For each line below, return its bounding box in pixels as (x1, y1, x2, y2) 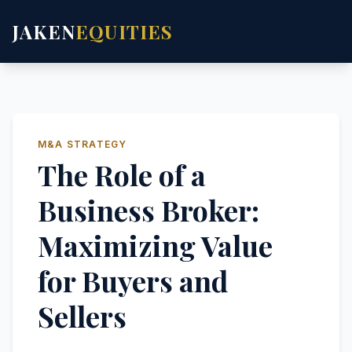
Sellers (38, 297, 126, 335)
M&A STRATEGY (38, 138, 127, 150)
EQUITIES (75, 19, 174, 44)
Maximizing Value (38, 226, 273, 264)
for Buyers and (38, 262, 228, 299)
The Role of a (38, 156, 206, 193)
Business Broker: (38, 191, 259, 229)
